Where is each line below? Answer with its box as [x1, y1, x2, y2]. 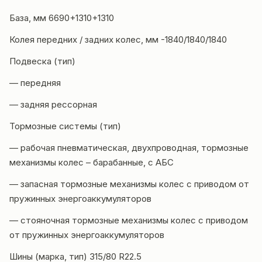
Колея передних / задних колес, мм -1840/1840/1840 [9, 34, 227, 45]
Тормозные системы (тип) [9, 120, 121, 132]
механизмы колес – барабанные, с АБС [9, 157, 176, 168]
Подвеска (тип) [9, 56, 78, 67]
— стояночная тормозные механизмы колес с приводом [9, 215, 248, 226]
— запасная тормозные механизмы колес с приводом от [9, 178, 249, 189]
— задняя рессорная [9, 99, 97, 110]
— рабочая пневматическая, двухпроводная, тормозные [9, 142, 249, 153]
